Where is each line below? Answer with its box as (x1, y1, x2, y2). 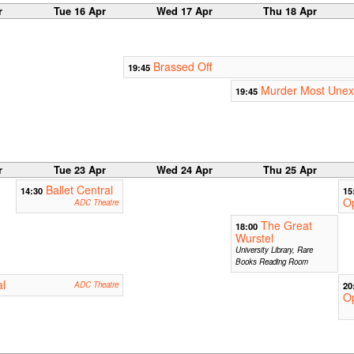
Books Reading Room (235, 256, 308, 268)
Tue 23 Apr (53, 163, 106, 178)
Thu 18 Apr (262, 3, 317, 18)
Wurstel (235, 230, 273, 247)
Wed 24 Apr (156, 163, 213, 178)
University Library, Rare (235, 244, 313, 256)
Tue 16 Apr (53, 3, 106, 18)
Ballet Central (45, 182, 113, 198)
